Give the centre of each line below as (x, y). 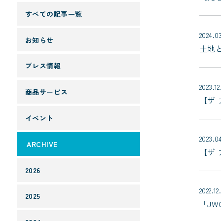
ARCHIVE (42, 144)
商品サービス (46, 92)
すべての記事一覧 (54, 14)
